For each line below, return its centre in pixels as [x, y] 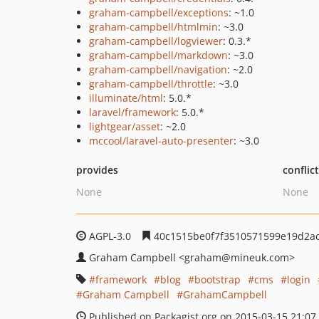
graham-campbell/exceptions [159, 12]
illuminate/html [126, 98]
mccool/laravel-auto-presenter [161, 141]
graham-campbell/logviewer [156, 41]
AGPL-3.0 [110, 236]
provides [97, 170]
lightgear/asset [125, 126]
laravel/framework [132, 112]
